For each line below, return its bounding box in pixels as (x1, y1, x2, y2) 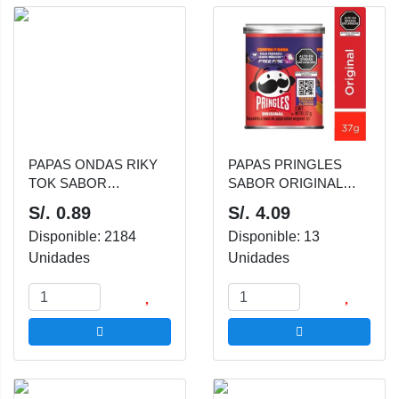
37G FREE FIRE (228, 194, 326, 209)
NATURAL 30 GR (28, 194, 132, 209)
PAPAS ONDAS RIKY (28, 157, 158, 172)
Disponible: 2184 (28, 229, 136, 244)
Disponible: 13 (228, 229, 320, 244)
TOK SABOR (28, 175, 107, 191)
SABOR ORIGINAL (228, 175, 343, 191)
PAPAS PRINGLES (228, 157, 342, 172)
